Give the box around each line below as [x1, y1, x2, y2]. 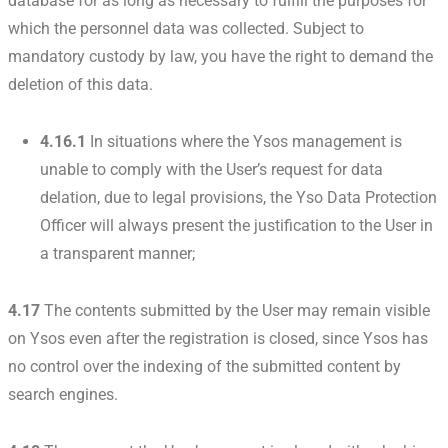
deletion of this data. [8, 75, 153, 95]
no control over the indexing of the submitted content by [8, 357, 401, 377]
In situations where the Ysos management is [86, 132, 402, 152]
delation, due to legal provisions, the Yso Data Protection [40, 188, 437, 208]
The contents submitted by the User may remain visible [40, 301, 430, 321]
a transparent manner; [40, 244, 195, 264]
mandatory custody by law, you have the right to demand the [8, 47, 433, 67]
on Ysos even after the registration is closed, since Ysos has [8, 329, 428, 349]
